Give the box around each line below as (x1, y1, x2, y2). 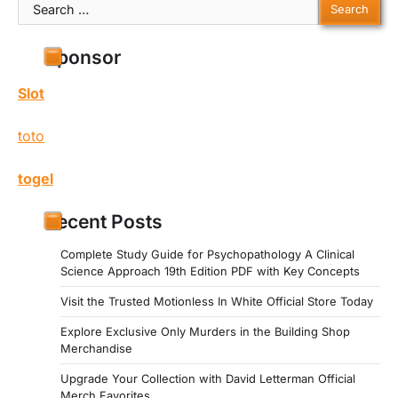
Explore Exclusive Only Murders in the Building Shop (60, 323, 350, 338)
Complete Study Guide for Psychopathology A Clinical (60, 246, 354, 261)
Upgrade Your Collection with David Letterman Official (60, 370, 355, 386)
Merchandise (60, 340, 132, 355)
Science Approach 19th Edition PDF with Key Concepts (60, 263, 360, 278)
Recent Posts (44, 210, 163, 233)
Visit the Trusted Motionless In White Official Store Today (60, 293, 373, 308)
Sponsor (44, 45, 121, 68)
